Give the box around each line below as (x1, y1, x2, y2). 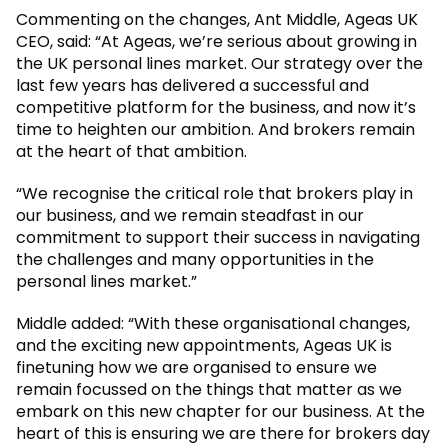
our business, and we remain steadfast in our (16, 204, 364, 228)
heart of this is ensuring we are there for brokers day (16, 422, 430, 446)
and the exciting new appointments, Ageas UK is (16, 334, 392, 358)
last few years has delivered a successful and (16, 74, 369, 98)
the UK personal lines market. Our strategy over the (16, 52, 423, 76)
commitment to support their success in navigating (16, 226, 420, 250)
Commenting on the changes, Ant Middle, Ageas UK (16, 8, 418, 32)
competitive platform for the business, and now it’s (16, 96, 416, 120)
